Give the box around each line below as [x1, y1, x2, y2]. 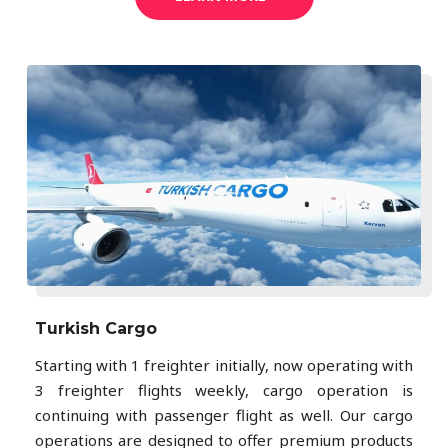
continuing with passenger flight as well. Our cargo [35, 405, 413, 426]
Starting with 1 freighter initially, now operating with [35, 355, 413, 376]
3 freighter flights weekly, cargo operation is [35, 380, 413, 401]
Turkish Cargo [35, 319, 157, 339]
